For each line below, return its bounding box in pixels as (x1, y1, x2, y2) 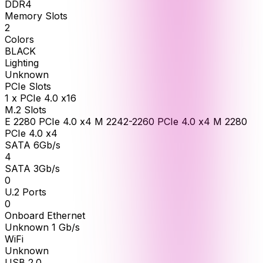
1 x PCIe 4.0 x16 (5, 92, 76, 104)
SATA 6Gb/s (5, 139, 60, 151)
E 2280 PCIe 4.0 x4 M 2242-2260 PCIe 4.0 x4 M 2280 (5, 116, 247, 128)
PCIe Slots (5, 80, 51, 93)
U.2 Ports (5, 186, 46, 198)
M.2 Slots (5, 104, 46, 116)
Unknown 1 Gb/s (5, 221, 80, 234)
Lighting (5, 57, 39, 69)
